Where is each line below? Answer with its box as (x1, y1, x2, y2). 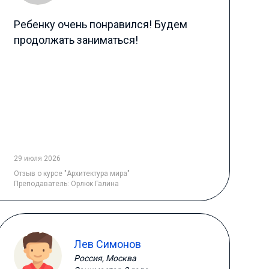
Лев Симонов (73, 237, 141, 250)
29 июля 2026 (13, 154, 61, 163)
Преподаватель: (13, 180, 71, 188)
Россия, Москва (73, 253, 136, 263)
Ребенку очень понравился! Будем (13, 18, 187, 31)
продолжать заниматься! (13, 34, 138, 46)
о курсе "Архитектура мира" (37, 169, 130, 178)
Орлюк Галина (70, 180, 119, 188)
